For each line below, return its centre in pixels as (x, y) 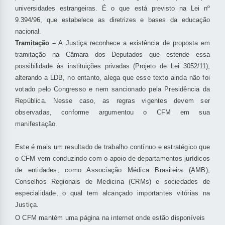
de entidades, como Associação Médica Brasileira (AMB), (113, 170)
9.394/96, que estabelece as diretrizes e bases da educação (113, 20)
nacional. (28, 32)
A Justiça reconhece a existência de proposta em (133, 43)
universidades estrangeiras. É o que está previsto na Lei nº (113, 9)
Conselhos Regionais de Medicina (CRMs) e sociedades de (113, 182)
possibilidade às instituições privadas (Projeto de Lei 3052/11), (113, 66)
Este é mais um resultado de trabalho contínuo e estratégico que (113, 147)
